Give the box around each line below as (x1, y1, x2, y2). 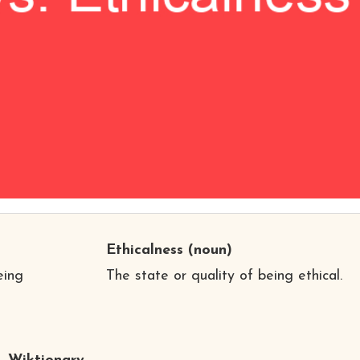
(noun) (182, 242, 232, 258)
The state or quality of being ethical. (105, 268, 342, 284)
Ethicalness (105, 242, 183, 258)
